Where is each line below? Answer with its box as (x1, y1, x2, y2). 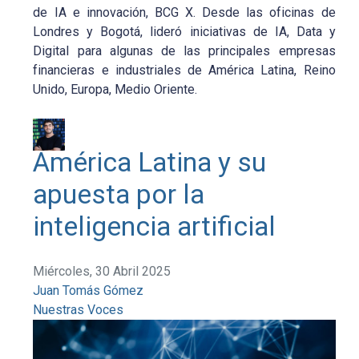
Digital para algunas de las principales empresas (33, 43, 336, 58)
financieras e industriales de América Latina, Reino (33, 63, 336, 78)
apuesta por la (33, 179, 205, 210)
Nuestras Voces (33, 302, 124, 317)
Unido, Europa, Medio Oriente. (33, 82, 198, 97)
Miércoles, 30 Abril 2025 (33, 264, 171, 279)
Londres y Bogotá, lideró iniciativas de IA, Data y (33, 24, 336, 39)
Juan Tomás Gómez (33, 283, 144, 298)
